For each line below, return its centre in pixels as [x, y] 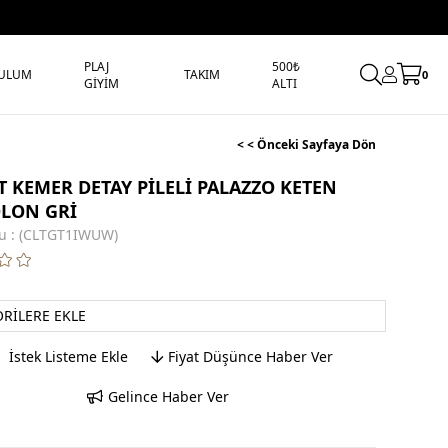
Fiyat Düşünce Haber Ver [250, 356]
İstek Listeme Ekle [66, 356]
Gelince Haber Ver [168, 396]
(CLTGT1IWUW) [68, 234]
